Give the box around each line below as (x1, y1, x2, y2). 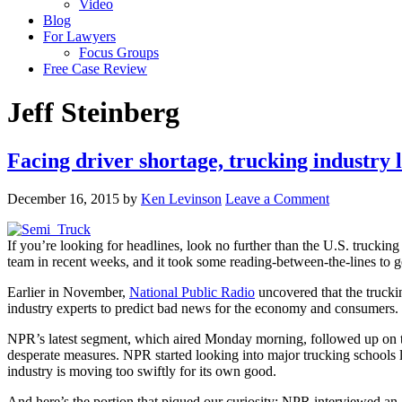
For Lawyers (43, 29, 116, 44)
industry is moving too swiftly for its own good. (7, 363, 276, 379)
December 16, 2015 (7, 190, 119, 206)
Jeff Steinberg (7, 96, 179, 129)
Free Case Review (43, 61, 147, 76)
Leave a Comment (225, 190, 329, 206)
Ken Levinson (141, 190, 222, 206)
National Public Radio (129, 284, 255, 300)
